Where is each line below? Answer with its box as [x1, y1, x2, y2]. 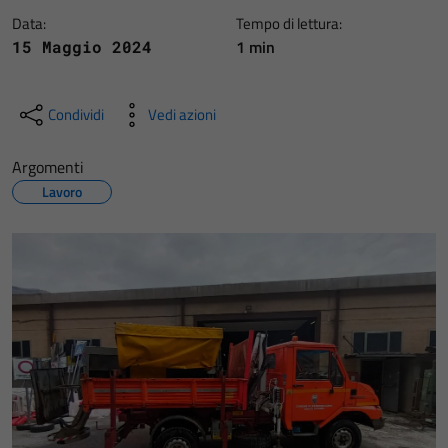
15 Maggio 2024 [12, 36, 152, 57]
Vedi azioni [148, 103, 216, 126]
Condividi [48, 103, 104, 126]
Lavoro [42, 181, 82, 202]
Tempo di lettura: [236, 12, 342, 35]
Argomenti [12, 155, 84, 179]
